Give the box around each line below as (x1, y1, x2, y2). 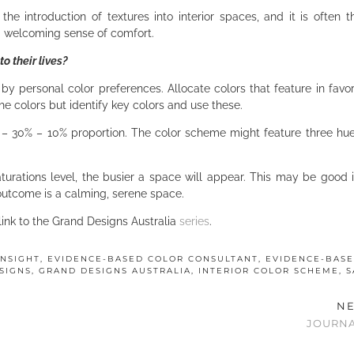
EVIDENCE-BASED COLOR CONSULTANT (47, 253, 258, 264)
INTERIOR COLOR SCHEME (198, 265, 339, 276)
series (179, 214, 209, 228)
